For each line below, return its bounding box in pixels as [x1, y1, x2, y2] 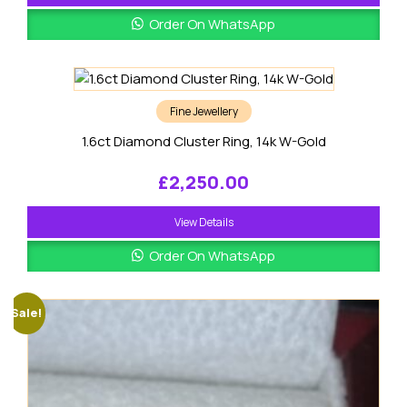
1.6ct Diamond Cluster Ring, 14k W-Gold [81, 131, 326, 151]
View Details [174, 213, 233, 230]
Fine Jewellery [169, 103, 238, 119]
